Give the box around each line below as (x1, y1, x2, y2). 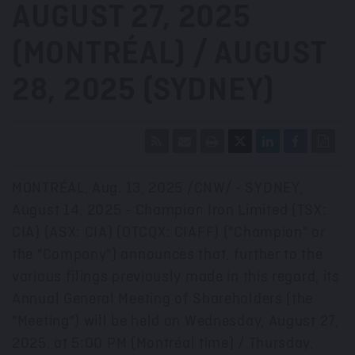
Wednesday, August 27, (184, 313, 339, 330)
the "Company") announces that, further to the (12, 246, 323, 263)
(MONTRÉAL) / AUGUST (12, 37, 326, 71)
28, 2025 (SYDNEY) (12, 74, 274, 107)
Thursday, (248, 335, 314, 352)
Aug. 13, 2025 (92, 180, 184, 197)
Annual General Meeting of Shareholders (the (12, 291, 314, 307)
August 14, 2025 (12, 202, 122, 219)
